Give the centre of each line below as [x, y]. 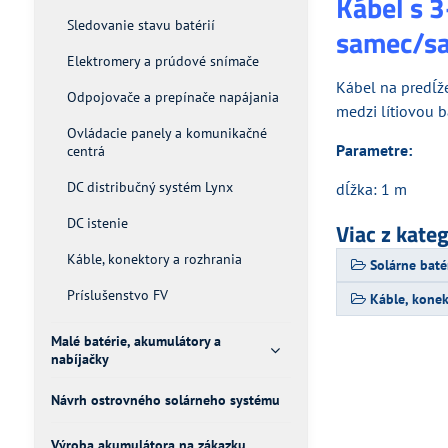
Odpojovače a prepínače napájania [172, 97]
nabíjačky [79, 359]
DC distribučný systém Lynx [149, 187]
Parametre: [374, 150]
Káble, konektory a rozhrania [154, 259]
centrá [85, 151]
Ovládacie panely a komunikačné [166, 133]
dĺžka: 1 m [372, 189]
